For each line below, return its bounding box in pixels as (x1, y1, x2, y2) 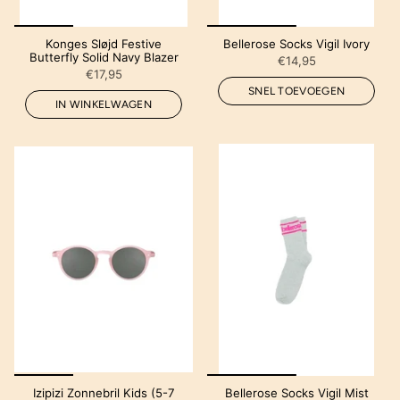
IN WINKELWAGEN (54, 97, 153, 111)
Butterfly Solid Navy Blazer (29, 49, 179, 64)
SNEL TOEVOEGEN (247, 84, 346, 97)
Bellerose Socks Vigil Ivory (223, 36, 370, 51)
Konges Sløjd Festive (46, 36, 162, 51)
